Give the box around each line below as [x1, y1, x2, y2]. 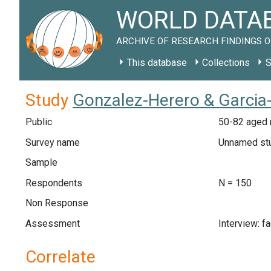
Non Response [25, 197, 88, 209]
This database [126, 57, 187, 68]
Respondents [25, 177, 82, 189]
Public [25, 116, 52, 128]
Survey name [25, 136, 80, 148]
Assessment [25, 217, 80, 229]
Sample [25, 157, 57, 169]
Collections [202, 57, 250, 68]
